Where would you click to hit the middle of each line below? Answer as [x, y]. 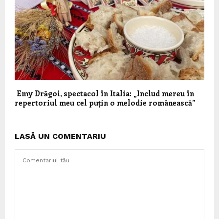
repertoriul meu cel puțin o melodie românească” [105, 102]
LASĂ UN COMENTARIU [60, 136]
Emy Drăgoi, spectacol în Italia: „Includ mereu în [104, 93]
